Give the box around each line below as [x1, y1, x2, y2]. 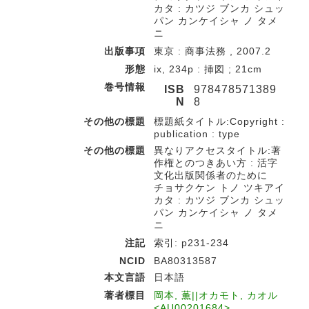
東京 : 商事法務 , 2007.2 [154, 46, 271, 57]
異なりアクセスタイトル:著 [154, 145, 281, 156]
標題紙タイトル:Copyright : [154, 116, 285, 127]
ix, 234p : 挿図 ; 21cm [154, 63, 262, 74]
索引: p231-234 [154, 237, 229, 248]
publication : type [154, 128, 240, 139]
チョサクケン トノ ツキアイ [154, 182, 285, 193]
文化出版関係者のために [154, 170, 268, 181]
